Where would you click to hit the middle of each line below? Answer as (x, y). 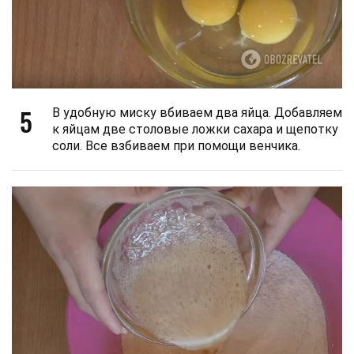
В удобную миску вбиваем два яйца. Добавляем (197, 112)
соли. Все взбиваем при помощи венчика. (176, 145)
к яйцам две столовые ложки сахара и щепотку (195, 129)
